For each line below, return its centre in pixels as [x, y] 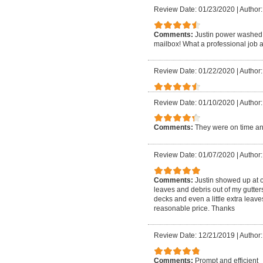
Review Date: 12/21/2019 [194, 236]
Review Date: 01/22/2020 [194, 71]
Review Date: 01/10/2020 [194, 102]
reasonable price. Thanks [194, 208]
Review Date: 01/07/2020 [194, 155]
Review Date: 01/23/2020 [194, 9]
